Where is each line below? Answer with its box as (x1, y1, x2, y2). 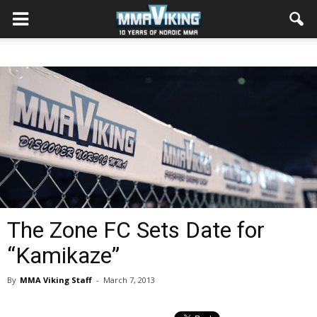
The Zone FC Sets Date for (7, 217, 265, 243)
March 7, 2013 (103, 275, 155, 285)
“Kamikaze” (7, 242, 120, 269)
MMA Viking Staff (20, 275, 92, 285)
